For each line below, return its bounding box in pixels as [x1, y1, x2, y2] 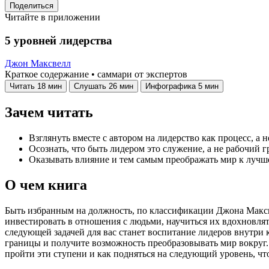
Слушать [74, 82, 106, 91]
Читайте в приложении [5, 12, 100, 22]
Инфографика [145, 82, 196, 91]
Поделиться [10, 1, 53, 10]
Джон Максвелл [5, 58, 71, 69]
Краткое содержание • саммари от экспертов [5, 69, 187, 80]
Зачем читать [5, 104, 93, 121]
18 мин [37, 82, 62, 91]
